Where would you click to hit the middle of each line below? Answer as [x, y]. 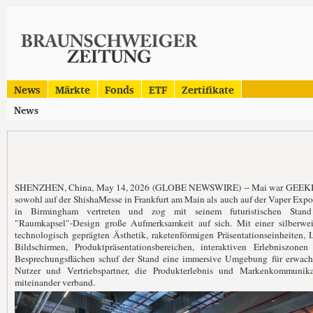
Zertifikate [208, 89]
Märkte [73, 89]
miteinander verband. [55, 282]
